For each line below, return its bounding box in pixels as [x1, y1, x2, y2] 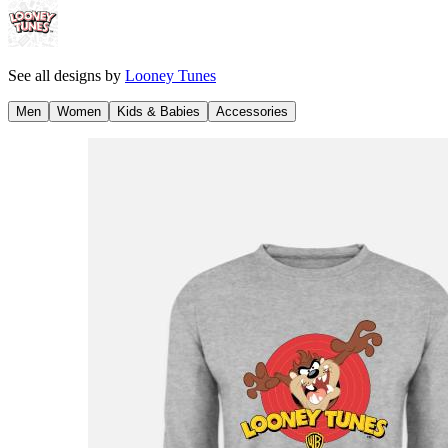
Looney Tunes [125, 66, 216, 84]
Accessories [216, 103, 288, 119]
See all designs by [8, 66, 125, 84]
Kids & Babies [117, 103, 200, 119]
